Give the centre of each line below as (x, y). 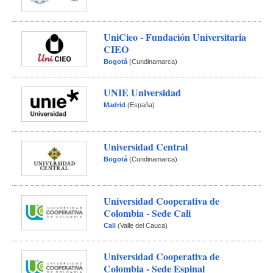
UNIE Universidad (143, 92)
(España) (140, 105)
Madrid (115, 105)
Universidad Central (146, 147)
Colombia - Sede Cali (147, 213)
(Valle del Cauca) (142, 225)
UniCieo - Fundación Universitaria (175, 37)
